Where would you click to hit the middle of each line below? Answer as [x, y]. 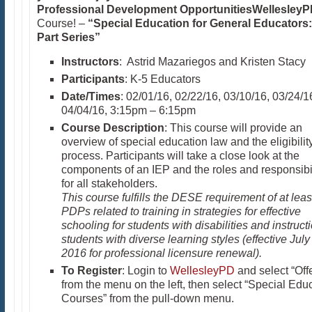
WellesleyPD [202, 271]
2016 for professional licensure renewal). [161, 253]
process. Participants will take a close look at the [180, 156]
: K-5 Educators [162, 79]
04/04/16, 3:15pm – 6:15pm [128, 110]
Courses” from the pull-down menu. [147, 298]
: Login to [146, 271]
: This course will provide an [233, 128]
